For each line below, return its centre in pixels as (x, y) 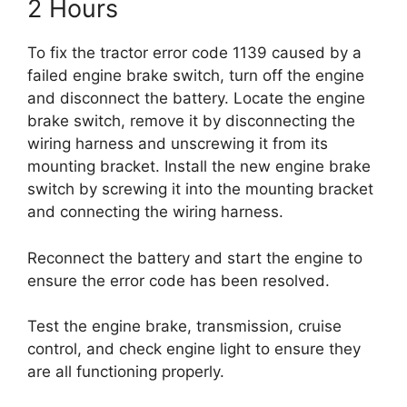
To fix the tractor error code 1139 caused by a (194, 53)
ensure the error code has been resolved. (179, 280)
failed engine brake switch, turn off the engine (196, 75)
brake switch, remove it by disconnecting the (191, 121)
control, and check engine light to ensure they (194, 349)
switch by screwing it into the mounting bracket (200, 189)
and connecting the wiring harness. (155, 212)
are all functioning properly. (126, 372)
